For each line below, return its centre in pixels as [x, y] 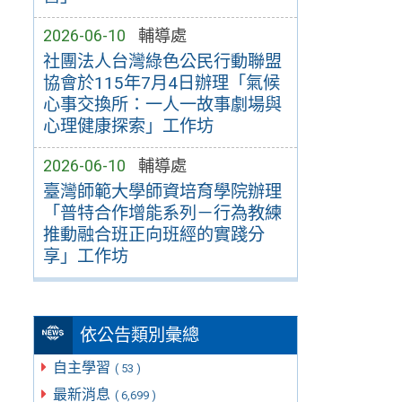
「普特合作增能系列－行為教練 [162, 213]
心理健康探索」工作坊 [128, 126]
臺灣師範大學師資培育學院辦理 [162, 191]
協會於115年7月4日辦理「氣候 [161, 83]
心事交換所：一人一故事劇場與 [162, 104]
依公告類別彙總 [140, 336]
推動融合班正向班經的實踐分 [153, 234]
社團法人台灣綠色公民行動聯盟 [162, 61]
